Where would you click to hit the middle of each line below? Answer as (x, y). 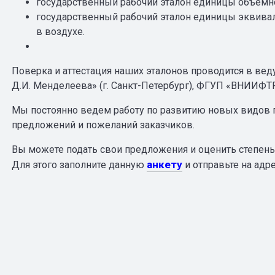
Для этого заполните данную (79, 165)
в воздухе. (60, 31)
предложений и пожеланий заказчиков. (103, 125)
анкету (164, 164)
